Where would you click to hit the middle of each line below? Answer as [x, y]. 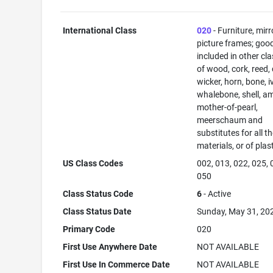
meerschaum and [230, 120]
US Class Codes [93, 163]
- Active [217, 194]
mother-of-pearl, [228, 107]
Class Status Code [98, 194]
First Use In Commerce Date [117, 264]
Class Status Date [97, 211]
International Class [100, 30]
